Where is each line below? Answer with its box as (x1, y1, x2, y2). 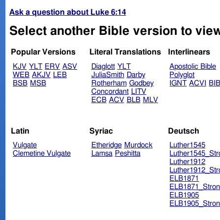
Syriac (89, 127, 113, 135)
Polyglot (169, 71, 195, 79)
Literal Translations (89, 48, 161, 56)
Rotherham (91, 80, 127, 87)
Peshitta (114, 150, 140, 158)
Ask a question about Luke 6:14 (9, 8, 126, 16)
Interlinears (167, 48, 210, 56)
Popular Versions (11, 48, 76, 56)
